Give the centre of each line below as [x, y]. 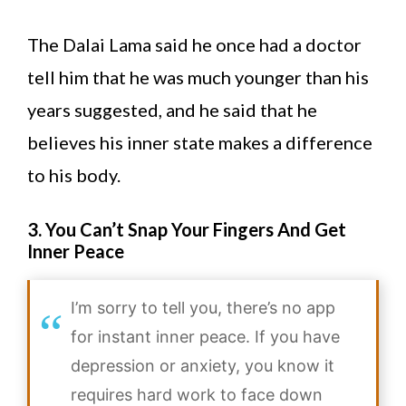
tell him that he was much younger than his [198, 77]
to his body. [74, 175]
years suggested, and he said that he [172, 110]
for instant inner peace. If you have [205, 337]
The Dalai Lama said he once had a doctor [194, 45]
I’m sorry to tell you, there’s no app [203, 308]
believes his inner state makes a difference [200, 143]
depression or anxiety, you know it [203, 366]
